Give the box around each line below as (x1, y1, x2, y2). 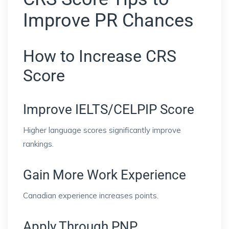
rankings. (23, 139, 54, 149)
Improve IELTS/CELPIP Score (23, 102, 194, 118)
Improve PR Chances (23, 10, 194, 32)
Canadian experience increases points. (23, 191, 158, 201)
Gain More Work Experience (23, 167, 186, 183)
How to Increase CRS (23, 47, 176, 66)
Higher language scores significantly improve (23, 125, 181, 135)
